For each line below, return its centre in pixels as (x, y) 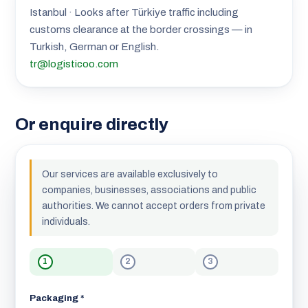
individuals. (66, 221)
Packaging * (57, 298)
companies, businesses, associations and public (149, 190)
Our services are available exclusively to (130, 174)
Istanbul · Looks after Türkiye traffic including (134, 12)
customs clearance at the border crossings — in (141, 29)
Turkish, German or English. (95, 46)
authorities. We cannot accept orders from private (153, 206)
